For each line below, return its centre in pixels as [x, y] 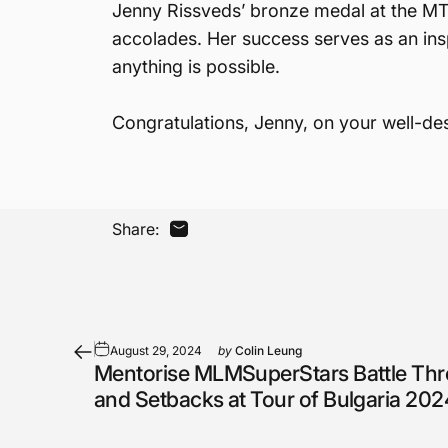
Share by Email [233, 237]
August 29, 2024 [156, 350]
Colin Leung [268, 350]
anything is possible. [196, 66]
